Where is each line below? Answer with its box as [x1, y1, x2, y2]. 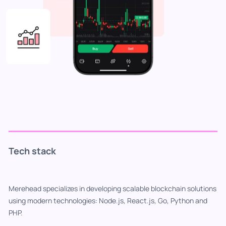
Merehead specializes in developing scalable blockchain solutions [9, 183, 216, 193]
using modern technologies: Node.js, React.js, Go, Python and [9, 195, 207, 205]
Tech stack [9, 144, 56, 157]
